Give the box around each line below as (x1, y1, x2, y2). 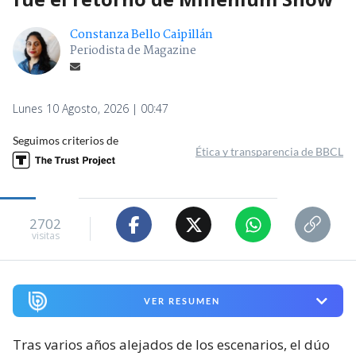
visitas (31, 228, 60, 242)
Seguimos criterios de (13, 133, 118, 148)
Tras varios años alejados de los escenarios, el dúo (13, 335, 330, 354)
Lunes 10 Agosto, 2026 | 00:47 (13, 101, 168, 117)
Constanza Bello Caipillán (70, 25, 213, 45)
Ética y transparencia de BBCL (195, 145, 343, 159)
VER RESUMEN (143, 296, 220, 307)
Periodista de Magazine (70, 41, 196, 61)
